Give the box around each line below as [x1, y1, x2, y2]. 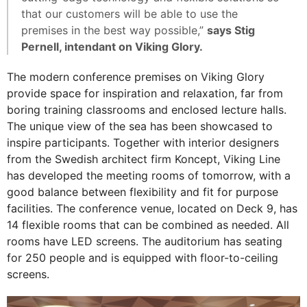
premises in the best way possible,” [21, 23, 207, 38]
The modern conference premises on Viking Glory [7, 70, 265, 84]
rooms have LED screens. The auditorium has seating [7, 234, 282, 249]
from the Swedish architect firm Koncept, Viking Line [7, 152, 280, 167]
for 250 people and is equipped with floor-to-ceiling [7, 251, 278, 265]
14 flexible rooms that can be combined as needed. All [7, 218, 289, 232]
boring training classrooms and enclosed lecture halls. [7, 103, 286, 117]
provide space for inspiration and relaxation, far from [7, 86, 283, 101]
